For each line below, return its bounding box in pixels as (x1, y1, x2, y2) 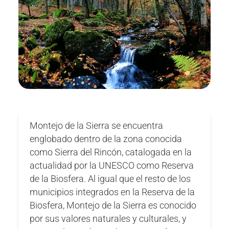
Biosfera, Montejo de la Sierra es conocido (30, 200, 197, 211)
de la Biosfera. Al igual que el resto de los (30, 173, 191, 184)
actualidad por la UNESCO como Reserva (30, 160, 194, 171)
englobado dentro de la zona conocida (30, 133, 182, 144)
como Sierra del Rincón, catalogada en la (30, 147, 192, 157)
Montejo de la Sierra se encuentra (30, 120, 164, 131)
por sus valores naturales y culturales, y (30, 213, 187, 224)
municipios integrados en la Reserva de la (30, 187, 195, 197)
